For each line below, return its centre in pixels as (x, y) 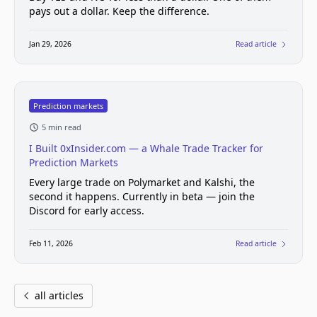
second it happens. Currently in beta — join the (142, 196)
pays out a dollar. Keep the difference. (119, 11)
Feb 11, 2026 (51, 243)
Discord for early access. (87, 211)
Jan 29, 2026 (50, 44)
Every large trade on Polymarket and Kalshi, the (142, 182)
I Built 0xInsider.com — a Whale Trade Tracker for (146, 148)
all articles (59, 295)
